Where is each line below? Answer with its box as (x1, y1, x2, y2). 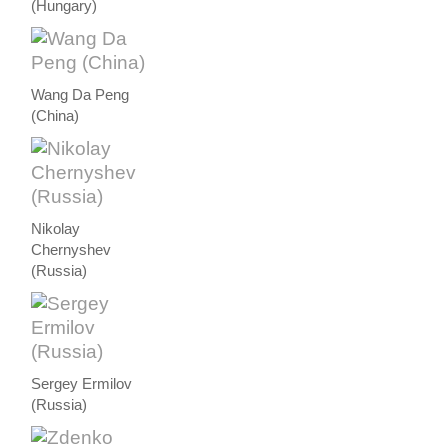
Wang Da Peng (31, 86, 130, 103)
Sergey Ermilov (31, 375, 133, 392)
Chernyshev (31, 241, 112, 258)
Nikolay (31, 220, 81, 237)
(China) (31, 107, 80, 124)
